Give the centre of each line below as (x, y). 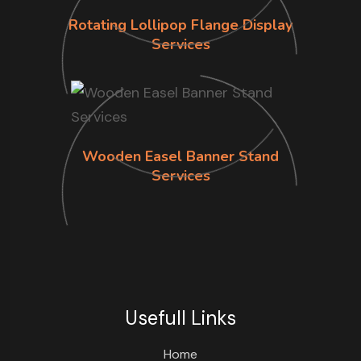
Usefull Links (180, 318)
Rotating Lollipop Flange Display (180, 25)
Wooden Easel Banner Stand (180, 157)
